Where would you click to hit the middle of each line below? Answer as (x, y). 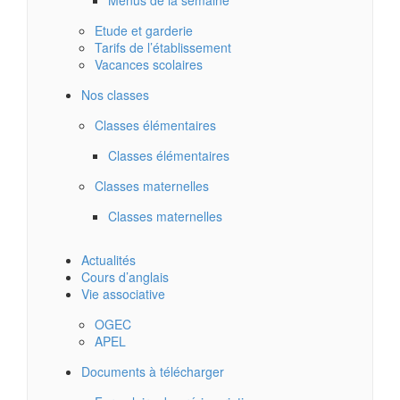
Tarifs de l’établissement (163, 48)
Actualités (108, 260)
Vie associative (123, 294)
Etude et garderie (144, 31)
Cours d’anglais (125, 277)
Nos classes (115, 95)
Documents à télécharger (153, 372)
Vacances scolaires (149, 65)
